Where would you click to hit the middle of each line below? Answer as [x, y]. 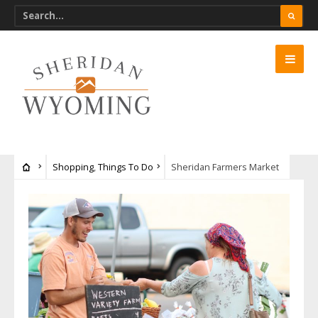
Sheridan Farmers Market [225, 167]
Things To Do [125, 167]
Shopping [73, 167]
